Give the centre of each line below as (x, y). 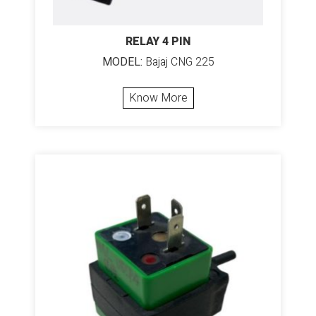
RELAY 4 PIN (158, 41)
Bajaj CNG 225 (178, 62)
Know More (158, 98)
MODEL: (122, 62)
